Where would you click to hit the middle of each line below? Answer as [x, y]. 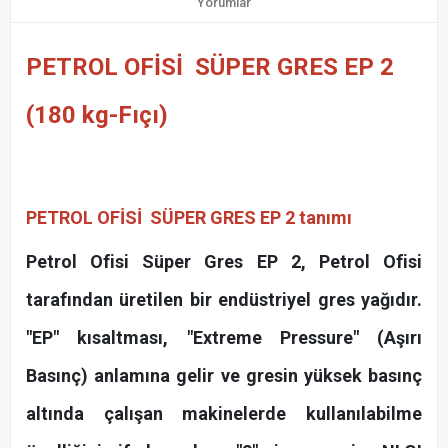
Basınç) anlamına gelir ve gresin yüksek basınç [224, 376]
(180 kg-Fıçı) [97, 115]
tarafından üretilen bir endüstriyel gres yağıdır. [224, 300]
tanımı [325, 218]
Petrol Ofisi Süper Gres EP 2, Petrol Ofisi [224, 262]
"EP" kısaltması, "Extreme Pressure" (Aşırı [224, 338]
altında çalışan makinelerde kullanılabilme [224, 414]
